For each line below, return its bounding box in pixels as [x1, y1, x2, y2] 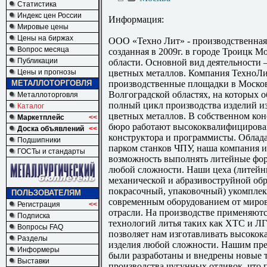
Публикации [17, 57, 58, 65]
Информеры [17, 246, 60, 254]
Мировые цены [17, 23, 69, 31]
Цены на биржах [17, 34, 73, 42]
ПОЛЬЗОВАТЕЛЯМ [11, 188, 81, 197]
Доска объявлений [17, 125, 84, 133]
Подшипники [17, 136, 61, 144]
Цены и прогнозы [17, 68, 76, 76]
